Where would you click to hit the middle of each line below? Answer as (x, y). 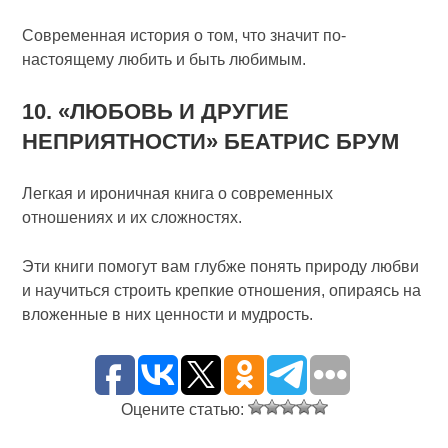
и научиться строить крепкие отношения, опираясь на (222, 290)
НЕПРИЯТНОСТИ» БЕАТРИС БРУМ (211, 141)
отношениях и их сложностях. (132, 217)
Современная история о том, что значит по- (184, 35)
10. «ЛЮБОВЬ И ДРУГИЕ (156, 111)
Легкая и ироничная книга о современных (178, 193)
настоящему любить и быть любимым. (164, 59)
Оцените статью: (184, 409)
